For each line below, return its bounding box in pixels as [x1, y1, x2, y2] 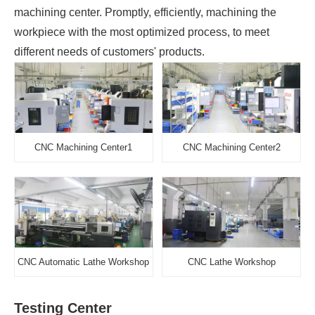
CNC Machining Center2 [182, 142, 281, 153]
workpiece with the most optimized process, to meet [14, 26, 269, 38]
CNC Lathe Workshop [187, 257, 276, 267]
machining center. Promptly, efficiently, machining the [14, 6, 276, 18]
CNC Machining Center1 [34, 142, 133, 153]
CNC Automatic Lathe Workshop [18, 257, 150, 267]
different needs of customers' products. [14, 46, 205, 58]
